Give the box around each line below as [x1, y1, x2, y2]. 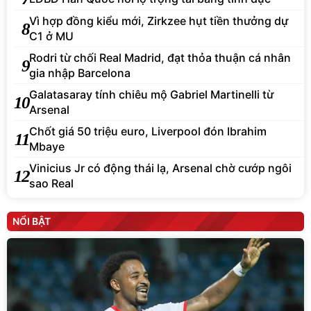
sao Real [29, 176, 74, 191]
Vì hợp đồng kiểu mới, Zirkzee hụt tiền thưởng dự [29, 14, 288, 28]
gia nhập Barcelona [29, 66, 131, 81]
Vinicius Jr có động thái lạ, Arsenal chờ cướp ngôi [29, 161, 292, 176]
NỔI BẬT [12, 215, 51, 228]
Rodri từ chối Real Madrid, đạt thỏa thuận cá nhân [29, 51, 291, 65]
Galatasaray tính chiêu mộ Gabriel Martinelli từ [29, 87, 274, 102]
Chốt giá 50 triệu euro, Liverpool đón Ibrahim [29, 124, 267, 139]
